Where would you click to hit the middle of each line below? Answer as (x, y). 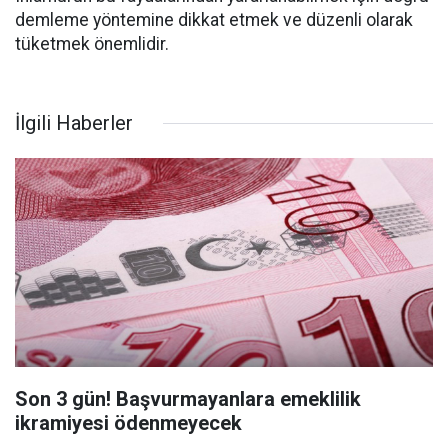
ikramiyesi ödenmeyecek (128, 423)
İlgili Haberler (74, 123)
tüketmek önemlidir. (92, 44)
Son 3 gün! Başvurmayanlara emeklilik (188, 399)
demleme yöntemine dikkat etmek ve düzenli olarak (214, 20)
